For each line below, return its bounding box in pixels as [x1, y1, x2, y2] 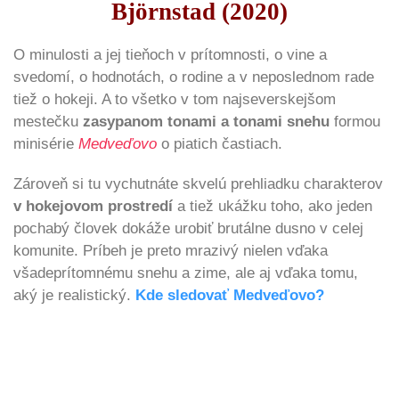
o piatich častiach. [157, 135, 282, 153]
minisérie [13, 135, 78, 153]
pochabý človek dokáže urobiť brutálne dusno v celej [13, 220, 363, 238]
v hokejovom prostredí [13, 198, 173, 216]
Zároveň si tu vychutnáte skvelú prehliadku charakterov [13, 175, 383, 193]
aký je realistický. [13, 287, 135, 305]
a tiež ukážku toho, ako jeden [173, 198, 372, 216]
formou [330, 113, 380, 131]
